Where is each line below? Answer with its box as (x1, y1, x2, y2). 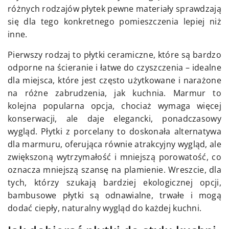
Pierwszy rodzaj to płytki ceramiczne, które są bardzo (8, 49, 221, 61)
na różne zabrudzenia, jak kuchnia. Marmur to (8, 87, 221, 99)
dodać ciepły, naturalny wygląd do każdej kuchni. (8, 202, 202, 214)
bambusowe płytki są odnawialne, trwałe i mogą (8, 190, 221, 201)
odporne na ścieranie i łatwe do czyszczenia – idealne (8, 62, 221, 74)
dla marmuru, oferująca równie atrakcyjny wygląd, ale (8, 139, 221, 150)
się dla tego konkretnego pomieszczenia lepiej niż (8, 16, 221, 28)
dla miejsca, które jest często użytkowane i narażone (8, 75, 221, 86)
